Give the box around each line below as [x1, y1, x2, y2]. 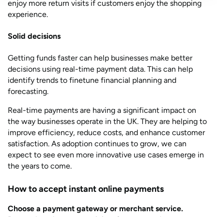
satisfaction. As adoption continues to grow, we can [8, 139, 186, 148]
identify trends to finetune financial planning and [8, 76, 176, 85]
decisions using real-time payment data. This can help [8, 64, 193, 74]
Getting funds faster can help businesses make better [8, 53, 192, 62]
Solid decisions [8, 31, 61, 41]
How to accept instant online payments [8, 184, 164, 194]
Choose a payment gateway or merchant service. [8, 204, 183, 213]
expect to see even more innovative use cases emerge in [8, 150, 204, 159]
